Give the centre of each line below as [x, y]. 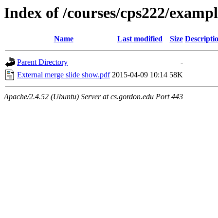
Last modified [140, 39]
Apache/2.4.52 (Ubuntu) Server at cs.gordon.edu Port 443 [93, 97]
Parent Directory [42, 62]
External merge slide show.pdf [64, 75]
